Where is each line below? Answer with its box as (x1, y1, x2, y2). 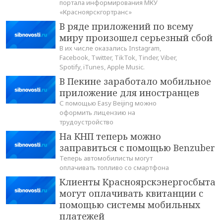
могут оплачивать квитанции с (59, 187, 203, 200)
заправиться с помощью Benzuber (59, 142, 215, 154)
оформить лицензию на (59, 108, 135, 117)
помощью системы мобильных (59, 199, 200, 211)
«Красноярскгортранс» (59, 7, 132, 17)
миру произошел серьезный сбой (59, 32, 213, 44)
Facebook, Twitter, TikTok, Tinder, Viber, (59, 53, 177, 62)
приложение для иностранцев (59, 87, 199, 99)
